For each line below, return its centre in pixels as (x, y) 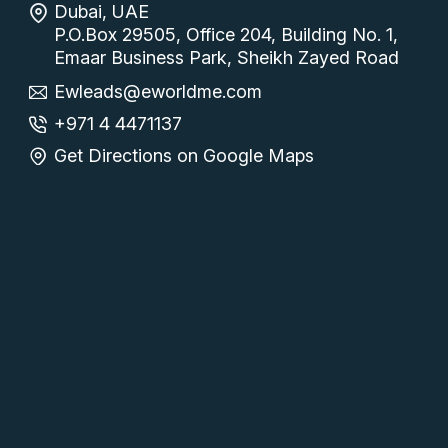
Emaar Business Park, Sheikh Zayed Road (227, 57)
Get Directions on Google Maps (184, 155)
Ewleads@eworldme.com (158, 91)
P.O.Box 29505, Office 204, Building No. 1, (226, 34)
